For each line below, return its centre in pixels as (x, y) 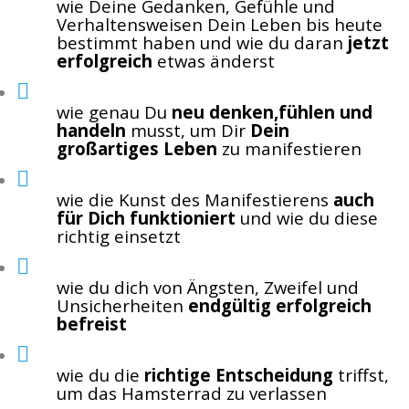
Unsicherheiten (122, 305)
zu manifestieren (289, 148)
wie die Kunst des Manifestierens (195, 199)
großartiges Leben (137, 148)
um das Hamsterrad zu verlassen (192, 393)
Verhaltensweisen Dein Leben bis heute (220, 24)
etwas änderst (216, 61)
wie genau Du (114, 112)
